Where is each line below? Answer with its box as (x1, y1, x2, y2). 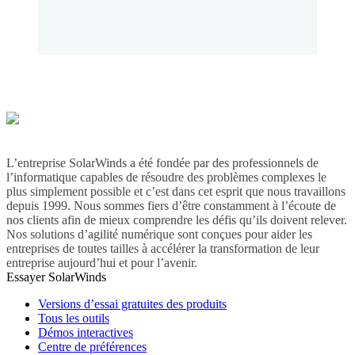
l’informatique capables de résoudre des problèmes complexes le (6, 170, 326, 185)
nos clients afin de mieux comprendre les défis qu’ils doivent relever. (6, 213, 347, 227)
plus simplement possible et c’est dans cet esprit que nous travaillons (6, 185, 345, 199)
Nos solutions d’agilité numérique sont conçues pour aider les (6, 227, 312, 242)
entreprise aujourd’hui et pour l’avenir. (6, 256, 197, 270)
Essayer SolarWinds (6, 270, 106, 284)
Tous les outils (38, 311, 109, 326)
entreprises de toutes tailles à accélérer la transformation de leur (6, 242, 319, 256)
